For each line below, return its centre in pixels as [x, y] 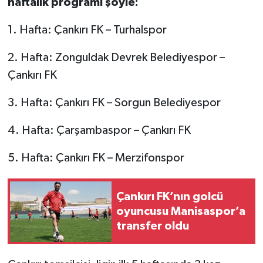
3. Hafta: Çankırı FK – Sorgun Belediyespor [114, 103]
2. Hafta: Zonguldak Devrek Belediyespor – [116, 58]
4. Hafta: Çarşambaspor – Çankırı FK [99, 131]
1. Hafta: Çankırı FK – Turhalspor [87, 30]
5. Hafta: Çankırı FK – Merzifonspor [96, 158]
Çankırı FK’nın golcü [170, 196]
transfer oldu [153, 226]
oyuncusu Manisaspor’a [181, 211]
